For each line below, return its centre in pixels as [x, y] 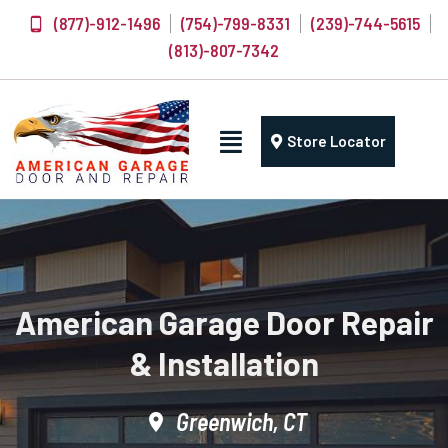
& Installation [224, 363]
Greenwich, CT [241, 422]
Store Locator [336, 141]
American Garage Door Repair [224, 322]
